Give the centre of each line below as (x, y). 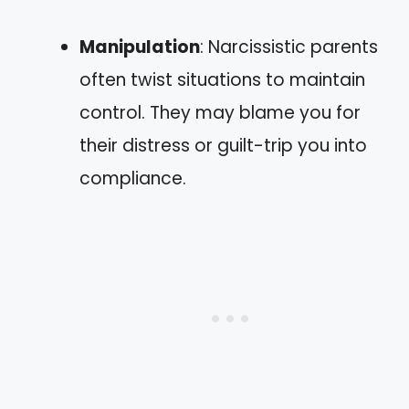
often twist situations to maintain (222, 79)
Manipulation (140, 47)
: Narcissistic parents (289, 47)
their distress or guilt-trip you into (223, 145)
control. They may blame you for (220, 112)
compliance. (133, 178)
